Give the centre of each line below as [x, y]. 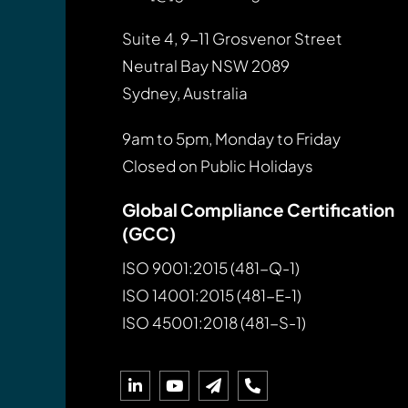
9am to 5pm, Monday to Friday [231, 138]
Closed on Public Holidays [218, 165]
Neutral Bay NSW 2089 [206, 65]
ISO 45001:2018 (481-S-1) [214, 322]
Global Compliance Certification [258, 209]
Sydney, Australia [185, 92]
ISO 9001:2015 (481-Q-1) [211, 267]
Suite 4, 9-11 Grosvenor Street [232, 38]
